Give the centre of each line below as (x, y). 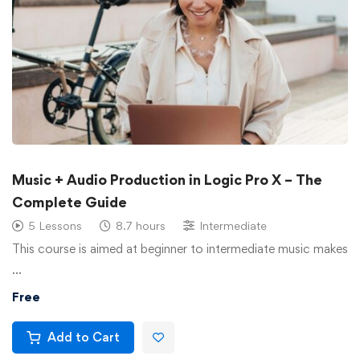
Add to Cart (84, 337)
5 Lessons (55, 225)
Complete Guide (70, 202)
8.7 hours (141, 225)
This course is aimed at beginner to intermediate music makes (180, 248)
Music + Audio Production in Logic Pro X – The (167, 179)
